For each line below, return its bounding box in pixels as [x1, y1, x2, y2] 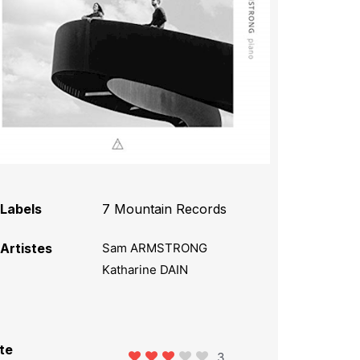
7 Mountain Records [102, 200, 227, 217]
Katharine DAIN [102, 261, 189, 277]
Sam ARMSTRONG [102, 239, 208, 256]
